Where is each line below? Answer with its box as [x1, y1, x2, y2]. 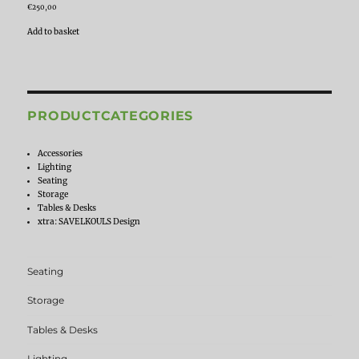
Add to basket [27, 26, 80, 37]
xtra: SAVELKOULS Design [37, 216, 140, 228]
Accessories [37, 148, 83, 159]
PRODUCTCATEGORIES [27, 108, 194, 124]
